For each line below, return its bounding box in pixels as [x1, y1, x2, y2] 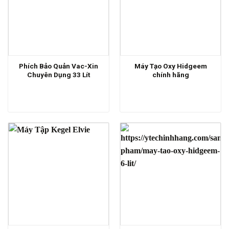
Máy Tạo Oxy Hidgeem [134, 61, 207, 70]
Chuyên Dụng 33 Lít [27, 70, 90, 79]
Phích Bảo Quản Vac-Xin [19, 61, 98, 70]
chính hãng [152, 70, 189, 79]
